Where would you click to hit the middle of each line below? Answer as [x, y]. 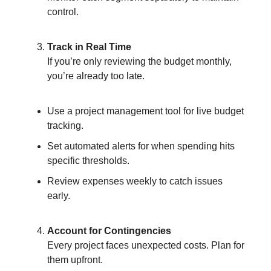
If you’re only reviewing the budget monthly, [139, 62]
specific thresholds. [88, 161]
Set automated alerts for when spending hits [141, 146]
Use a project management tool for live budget [145, 111]
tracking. [65, 126]
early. [59, 196]
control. [63, 12]
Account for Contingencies [109, 231]
